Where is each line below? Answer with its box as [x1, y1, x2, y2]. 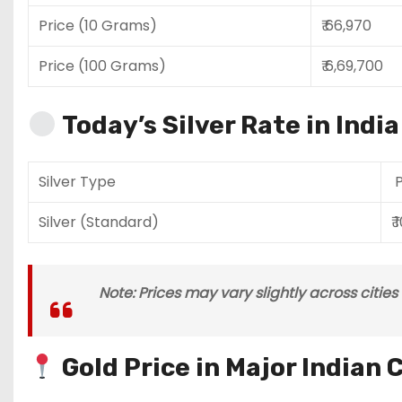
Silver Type [39, 170, 116, 192]
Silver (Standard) [39, 211, 159, 232]
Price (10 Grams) [39, 14, 157, 36]
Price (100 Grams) [39, 55, 166, 76]
